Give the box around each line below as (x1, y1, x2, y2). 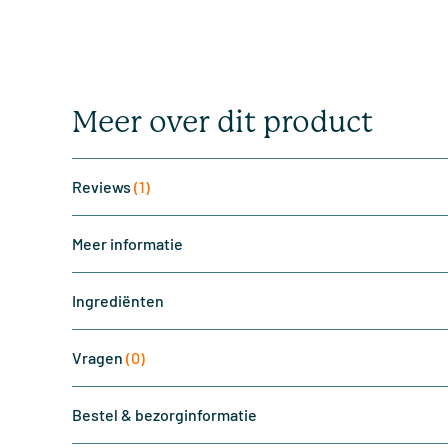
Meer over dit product (72, 105, 373, 139)
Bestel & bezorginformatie (72, 405, 257, 424)
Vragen (72, 348, 126, 367)
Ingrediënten (72, 291, 164, 310)
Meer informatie (72, 234, 183, 253)
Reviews (72, 177, 134, 196)
